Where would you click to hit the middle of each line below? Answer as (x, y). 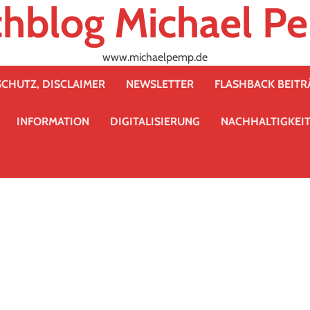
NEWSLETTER (160, 84)
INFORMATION (53, 121)
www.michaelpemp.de (155, 57)
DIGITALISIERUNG (155, 121)
